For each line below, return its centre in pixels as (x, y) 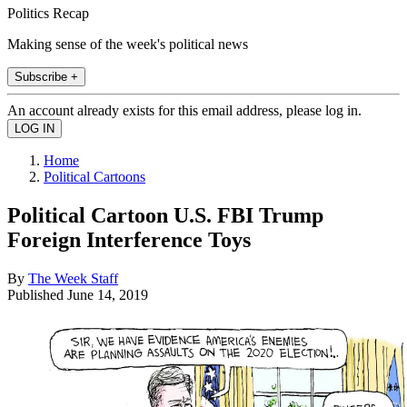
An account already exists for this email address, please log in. (184, 110)
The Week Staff (73, 278)
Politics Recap (48, 13)
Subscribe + (46, 76)
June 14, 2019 (108, 294)
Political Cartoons (94, 176)
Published (37, 294)
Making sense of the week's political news (128, 44)
